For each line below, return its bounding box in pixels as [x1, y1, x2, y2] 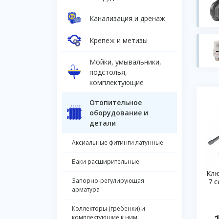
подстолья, [89, 67, 127, 77]
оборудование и [89, 108, 148, 117]
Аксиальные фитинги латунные [72, 138, 163, 147]
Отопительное [89, 97, 142, 107]
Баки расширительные [72, 157, 139, 166]
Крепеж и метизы [89, 36, 148, 45]
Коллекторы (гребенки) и [72, 204, 145, 213]
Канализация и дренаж [89, 13, 165, 23]
